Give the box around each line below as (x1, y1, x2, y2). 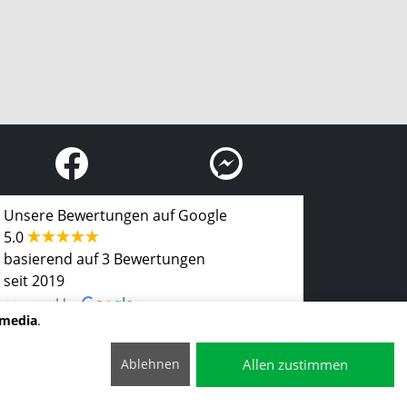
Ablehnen (120, 355, 180, 373)
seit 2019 (4, 271, 65, 291)
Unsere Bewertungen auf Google (4, 205, 227, 225)
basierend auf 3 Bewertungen (4, 249, 205, 269)
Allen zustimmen (243, 355, 348, 373)
